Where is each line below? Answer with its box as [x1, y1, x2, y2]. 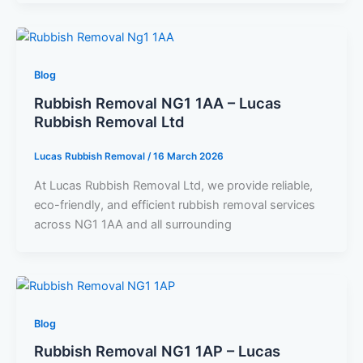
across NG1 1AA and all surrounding [33, 216, 232, 232]
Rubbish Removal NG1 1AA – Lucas [33, 93, 281, 112]
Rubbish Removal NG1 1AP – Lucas [33, 342, 280, 361]
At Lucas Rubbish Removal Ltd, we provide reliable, [33, 177, 313, 193]
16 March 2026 [152, 151, 224, 163]
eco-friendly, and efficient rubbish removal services [33, 197, 315, 212]
